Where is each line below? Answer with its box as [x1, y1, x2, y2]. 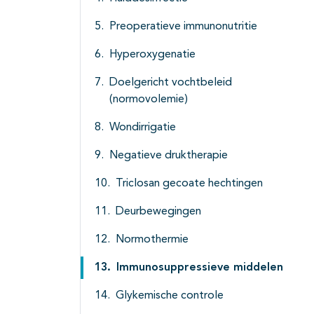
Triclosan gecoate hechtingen [116, 178, 263, 190]
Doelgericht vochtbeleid [109, 77, 232, 89]
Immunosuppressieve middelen [116, 262, 283, 274]
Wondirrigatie [109, 122, 176, 134]
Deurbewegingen [116, 206, 201, 218]
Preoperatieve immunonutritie [109, 21, 257, 33]
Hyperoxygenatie [109, 49, 196, 61]
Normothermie [116, 234, 189, 246]
